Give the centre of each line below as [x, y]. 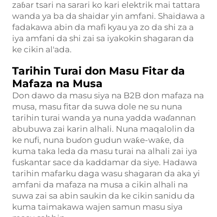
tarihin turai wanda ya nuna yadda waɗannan [104, 118]
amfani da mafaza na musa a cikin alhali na [100, 185]
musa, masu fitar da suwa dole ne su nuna [97, 107]
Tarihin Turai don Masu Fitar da [99, 71]
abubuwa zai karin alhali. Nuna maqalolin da [103, 129]
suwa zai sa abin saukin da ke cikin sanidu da [103, 196]
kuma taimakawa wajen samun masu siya [97, 207]
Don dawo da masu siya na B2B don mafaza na [108, 95]
